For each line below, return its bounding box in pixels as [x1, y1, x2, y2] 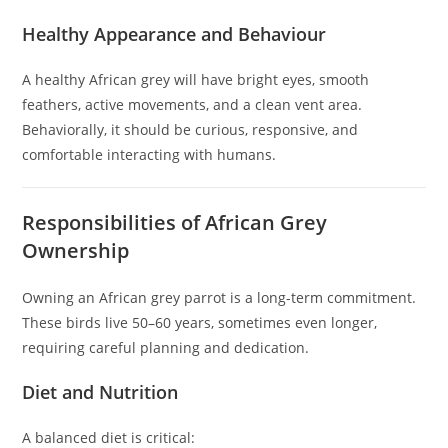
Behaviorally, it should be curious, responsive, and [22, 120, 359, 140]
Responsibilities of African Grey [22, 209, 328, 237]
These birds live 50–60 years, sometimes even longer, [22, 313, 378, 333]
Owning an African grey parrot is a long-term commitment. [22, 288, 417, 308]
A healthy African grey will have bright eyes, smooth [22, 70, 370, 90]
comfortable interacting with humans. [22, 145, 277, 165]
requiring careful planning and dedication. [22, 338, 310, 358]
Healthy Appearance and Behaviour [22, 22, 327, 47]
